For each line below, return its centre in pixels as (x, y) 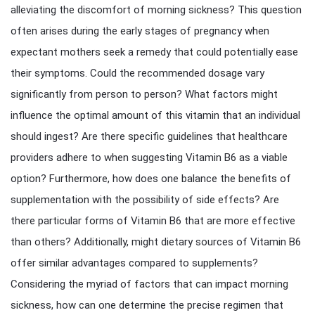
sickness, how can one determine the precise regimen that (147, 305)
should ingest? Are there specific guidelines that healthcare (149, 136)
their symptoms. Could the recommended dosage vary (137, 73)
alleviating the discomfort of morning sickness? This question (156, 10)
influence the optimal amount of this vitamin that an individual (155, 115)
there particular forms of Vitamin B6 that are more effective (153, 221)
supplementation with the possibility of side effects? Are (145, 200)
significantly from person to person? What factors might (144, 94)
